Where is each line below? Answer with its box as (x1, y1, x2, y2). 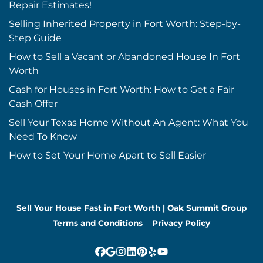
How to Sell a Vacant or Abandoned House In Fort (9, 50, 240, 62)
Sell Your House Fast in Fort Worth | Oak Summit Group (16, 203, 247, 213)
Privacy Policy (152, 218, 210, 228)
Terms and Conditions (53, 218, 143, 228)
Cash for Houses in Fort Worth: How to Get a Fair (9, 83, 234, 95)
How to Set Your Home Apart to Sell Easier (9, 149, 206, 161)
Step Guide (9, 32, 62, 43)
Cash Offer (9, 97, 58, 109)
